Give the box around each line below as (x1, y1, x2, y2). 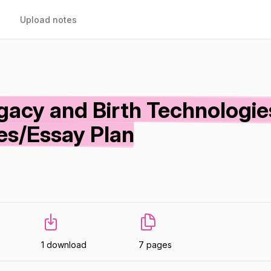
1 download (41, 240, 87, 250)
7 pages (139, 240, 172, 250)
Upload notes (20, 15, 77, 25)
